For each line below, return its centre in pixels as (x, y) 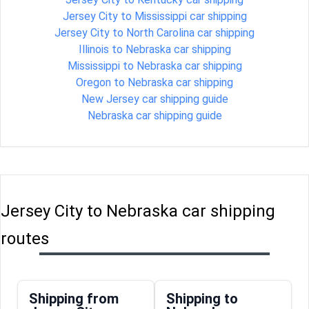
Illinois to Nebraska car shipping (154, 49)
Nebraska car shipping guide (154, 115)
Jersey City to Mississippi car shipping (154, 16)
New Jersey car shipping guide (154, 99)
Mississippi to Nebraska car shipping (154, 66)
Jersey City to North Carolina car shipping (154, 32)
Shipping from (74, 298)
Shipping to (202, 298)
